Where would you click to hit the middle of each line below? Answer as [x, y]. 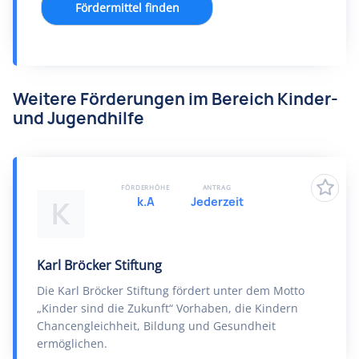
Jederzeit [217, 202]
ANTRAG [217, 187]
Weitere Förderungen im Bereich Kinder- [175, 99]
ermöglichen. [72, 343]
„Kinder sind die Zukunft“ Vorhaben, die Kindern [167, 308]
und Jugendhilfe [79, 118]
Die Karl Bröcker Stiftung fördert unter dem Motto [171, 290]
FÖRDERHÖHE [145, 187]
